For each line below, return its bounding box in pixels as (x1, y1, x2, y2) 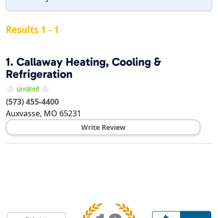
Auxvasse (6, 108, 40, 119)
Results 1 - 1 (6, 23, 59, 36)
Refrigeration (6, 67, 73, 81)
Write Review (81, 123, 126, 132)
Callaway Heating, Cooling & (17, 55, 161, 69)
